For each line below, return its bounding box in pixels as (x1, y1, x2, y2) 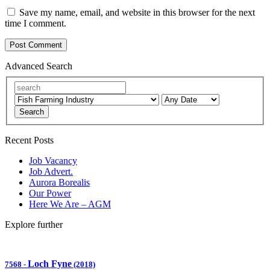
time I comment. (5, 18, 66, 29)
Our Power (29, 187, 71, 198)
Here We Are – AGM (29, 198, 111, 209)
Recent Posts (5, 134, 54, 145)
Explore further (5, 219, 63, 230)
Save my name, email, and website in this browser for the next (19, 7, 255, 18)
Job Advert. (29, 166, 73, 177)
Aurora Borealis (29, 177, 90, 187)
